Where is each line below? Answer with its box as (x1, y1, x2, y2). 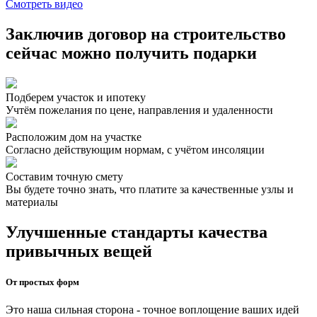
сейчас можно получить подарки (6, 43, 257, 62)
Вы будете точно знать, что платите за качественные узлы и (6, 183, 294, 195)
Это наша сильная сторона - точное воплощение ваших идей (6, 303, 299, 316)
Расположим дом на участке (6, 130, 142, 143)
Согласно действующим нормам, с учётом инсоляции (6, 143, 265, 156)
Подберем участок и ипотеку (6, 91, 146, 103)
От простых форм (6, 276, 79, 287)
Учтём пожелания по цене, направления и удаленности (6, 103, 273, 116)
